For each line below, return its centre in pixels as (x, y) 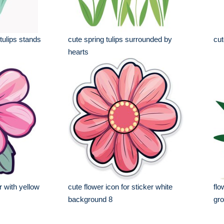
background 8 (90, 199)
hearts (78, 52)
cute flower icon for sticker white (120, 187)
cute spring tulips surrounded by (120, 39)
